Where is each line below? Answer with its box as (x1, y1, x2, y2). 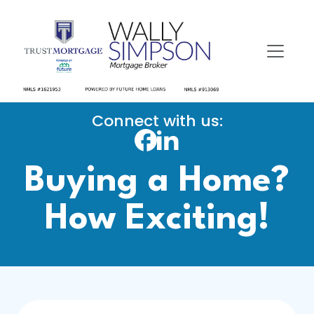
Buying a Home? (25, 164, 289, 199)
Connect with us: (91, 110, 223, 132)
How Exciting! (44, 202, 270, 237)
